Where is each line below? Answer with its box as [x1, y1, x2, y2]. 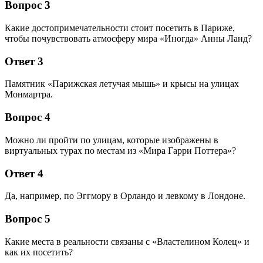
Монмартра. [5, 89, 53, 100]
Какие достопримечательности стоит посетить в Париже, [5, 22, 235, 33]
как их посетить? [5, 247, 73, 257]
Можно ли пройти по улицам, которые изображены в [5, 134, 218, 145]
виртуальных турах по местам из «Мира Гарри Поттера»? [5, 145, 236, 156]
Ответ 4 [5, 167, 43, 180]
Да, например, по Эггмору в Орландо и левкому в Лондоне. [5, 191, 245, 201]
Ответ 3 [5, 55, 43, 68]
